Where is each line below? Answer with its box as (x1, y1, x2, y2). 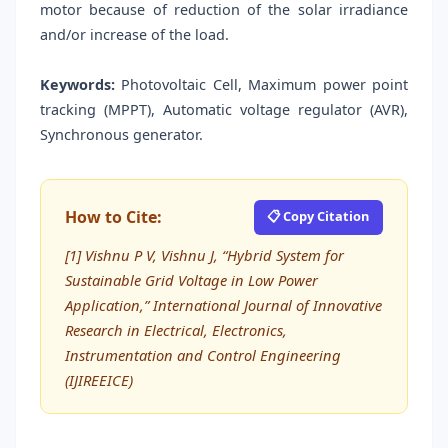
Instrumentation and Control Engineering (65, 344, 341, 365)
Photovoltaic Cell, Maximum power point (115, 75, 408, 95)
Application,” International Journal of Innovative (65, 294, 382, 315)
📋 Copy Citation (267, 206, 370, 225)
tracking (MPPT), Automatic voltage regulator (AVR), (40, 100, 408, 120)
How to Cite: (65, 206, 162, 229)
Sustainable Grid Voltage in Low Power (65, 269, 318, 290)
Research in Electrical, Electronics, (65, 319, 287, 340)
